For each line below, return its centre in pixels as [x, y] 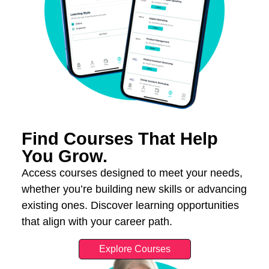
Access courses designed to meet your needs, [132, 173]
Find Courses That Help [119, 139]
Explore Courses [134, 249]
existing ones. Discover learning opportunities [130, 206]
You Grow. [64, 156]
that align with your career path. [97, 222]
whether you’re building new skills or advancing [134, 189]
